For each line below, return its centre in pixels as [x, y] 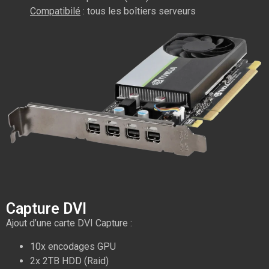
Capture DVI [46, 209]
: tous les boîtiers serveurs [138, 11]
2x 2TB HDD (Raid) [69, 261]
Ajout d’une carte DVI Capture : [69, 223]
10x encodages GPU [73, 246]
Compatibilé [55, 11]
